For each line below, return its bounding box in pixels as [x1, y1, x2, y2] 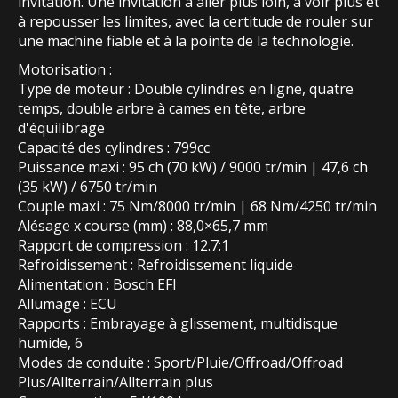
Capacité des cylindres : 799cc [18, 138, 210, 158]
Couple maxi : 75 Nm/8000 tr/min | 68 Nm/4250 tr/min [18, 196, 377, 217]
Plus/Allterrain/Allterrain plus [18, 372, 213, 393]
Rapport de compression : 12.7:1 [18, 235, 229, 256]
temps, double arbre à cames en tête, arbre [18, 99, 306, 119]
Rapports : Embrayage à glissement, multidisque [18, 314, 338, 334]
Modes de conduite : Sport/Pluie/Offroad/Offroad [18, 353, 343, 373]
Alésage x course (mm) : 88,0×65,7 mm [18, 216, 268, 236]
